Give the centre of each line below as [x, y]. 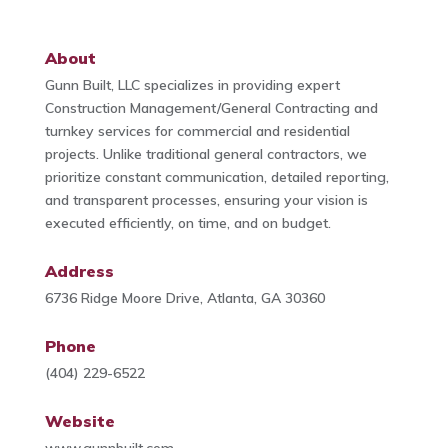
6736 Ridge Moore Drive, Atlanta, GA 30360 [184, 297]
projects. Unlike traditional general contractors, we [205, 153]
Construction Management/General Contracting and [211, 107]
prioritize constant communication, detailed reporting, [216, 176]
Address [79, 270]
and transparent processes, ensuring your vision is [206, 199]
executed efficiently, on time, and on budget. [187, 222]
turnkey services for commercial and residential [197, 130]
